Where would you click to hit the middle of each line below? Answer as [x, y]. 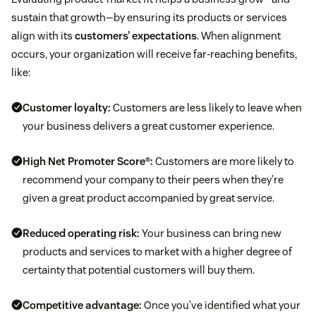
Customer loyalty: [67, 108]
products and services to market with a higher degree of [157, 252]
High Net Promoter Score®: [88, 162]
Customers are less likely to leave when [206, 108]
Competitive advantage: [82, 305]
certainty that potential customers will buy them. [139, 270]
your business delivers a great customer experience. [148, 126]
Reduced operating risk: [81, 233]
